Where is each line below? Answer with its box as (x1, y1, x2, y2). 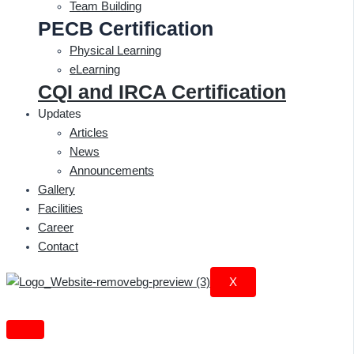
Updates (38, 107, 81, 120)
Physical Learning (70, 43, 161, 57)
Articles (70, 126, 108, 139)
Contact (38, 239, 78, 253)
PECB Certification (38, 17, 213, 40)
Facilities (38, 201, 83, 215)
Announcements (70, 164, 154, 177)
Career (38, 220, 73, 234)
